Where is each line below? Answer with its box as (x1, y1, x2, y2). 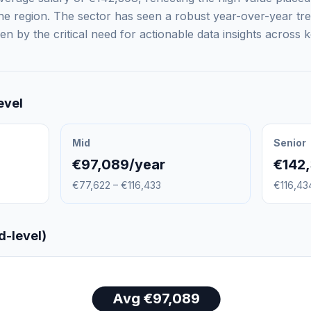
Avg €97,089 (112, 290, 201, 308)
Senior (273, 137, 306, 149)
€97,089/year (72, 156, 166, 173)
